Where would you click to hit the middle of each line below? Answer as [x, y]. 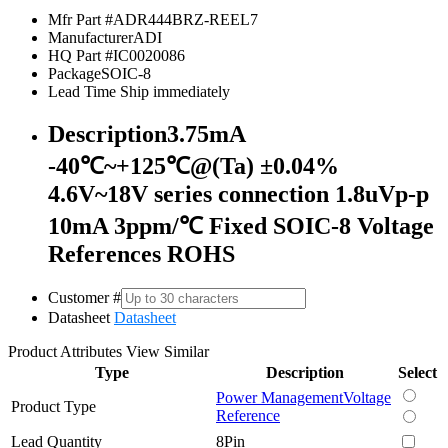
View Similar [167, 351]
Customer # [84, 297]
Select [417, 372]
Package [74, 73]
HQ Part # [80, 55]
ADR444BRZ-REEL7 [185, 19]
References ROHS [141, 253]
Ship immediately [173, 91]
